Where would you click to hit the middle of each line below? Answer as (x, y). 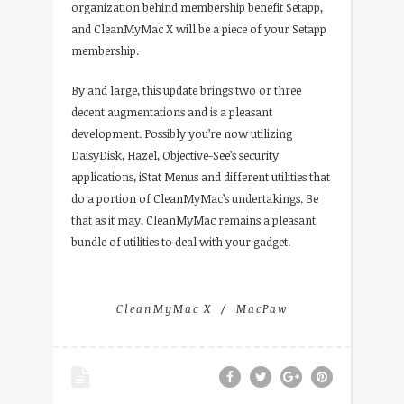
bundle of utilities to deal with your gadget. (181, 241)
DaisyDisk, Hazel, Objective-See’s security (175, 155)
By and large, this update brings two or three (186, 90)
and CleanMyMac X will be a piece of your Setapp (199, 28)
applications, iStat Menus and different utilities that (201, 176)
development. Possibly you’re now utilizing (182, 133)
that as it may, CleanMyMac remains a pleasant (193, 220)
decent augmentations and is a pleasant (172, 111)
